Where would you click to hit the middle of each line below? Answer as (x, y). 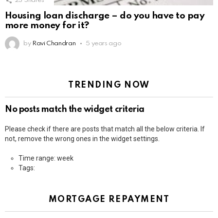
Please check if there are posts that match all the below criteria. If (105, 129)
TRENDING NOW (109, 85)
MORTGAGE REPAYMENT (109, 200)
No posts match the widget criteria (75, 109)
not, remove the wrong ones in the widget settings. (82, 139)
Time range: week (46, 158)
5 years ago (104, 44)
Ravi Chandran (54, 44)
